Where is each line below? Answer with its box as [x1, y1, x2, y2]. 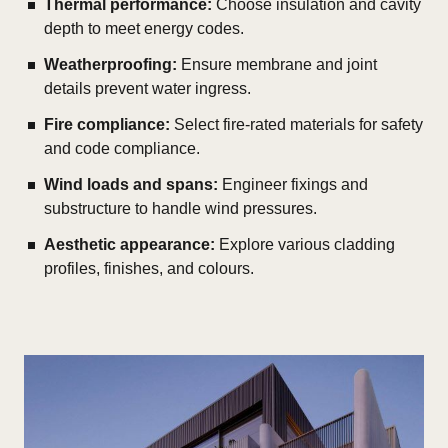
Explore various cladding [215, 235, 395, 253]
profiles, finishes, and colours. [44, 259, 254, 277]
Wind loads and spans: [44, 175, 218, 193]
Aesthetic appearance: [44, 235, 215, 253]
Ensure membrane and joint [177, 55, 377, 73]
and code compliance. [44, 139, 200, 157]
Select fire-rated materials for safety [170, 115, 423, 133]
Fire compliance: [44, 115, 170, 133]
